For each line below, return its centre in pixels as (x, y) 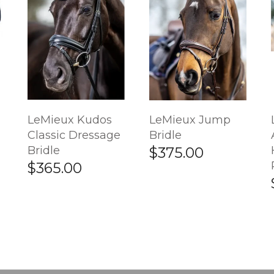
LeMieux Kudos (70, 120)
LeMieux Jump (190, 120)
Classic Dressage (74, 135)
